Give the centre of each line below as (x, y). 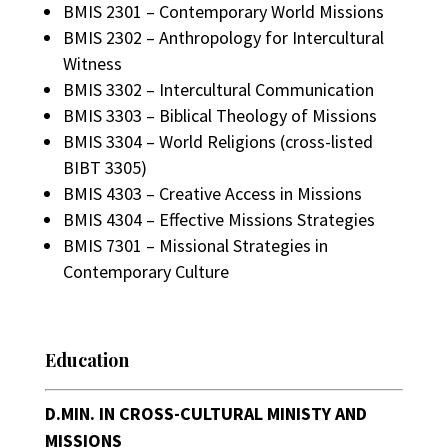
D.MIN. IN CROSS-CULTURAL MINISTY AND (205, 413)
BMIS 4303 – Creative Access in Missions (212, 193)
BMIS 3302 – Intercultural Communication (218, 89)
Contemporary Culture (145, 271)
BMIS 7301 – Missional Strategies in (195, 245)
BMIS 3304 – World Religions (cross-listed (217, 141)
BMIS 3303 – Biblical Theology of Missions (219, 115)
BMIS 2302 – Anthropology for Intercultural (223, 37)
